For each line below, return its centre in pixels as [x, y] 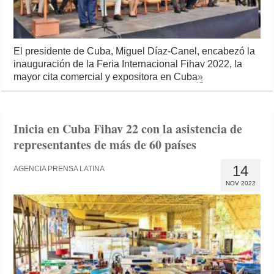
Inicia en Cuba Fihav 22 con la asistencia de [128, 128]
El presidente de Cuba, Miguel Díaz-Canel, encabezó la [135, 51]
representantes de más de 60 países [105, 144]
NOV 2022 [240, 183]
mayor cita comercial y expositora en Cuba [106, 76]
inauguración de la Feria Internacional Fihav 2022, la [128, 64]
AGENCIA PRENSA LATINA [59, 168]
